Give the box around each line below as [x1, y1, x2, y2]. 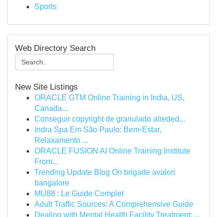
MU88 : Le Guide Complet [34, 189, 124, 198]
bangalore [34, 179, 69, 187]
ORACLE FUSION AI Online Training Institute [34, 147, 190, 155]
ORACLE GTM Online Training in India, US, [34, 93, 185, 102]
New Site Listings [15, 82, 78, 92]
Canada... [34, 104, 68, 112]
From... [34, 157, 58, 166]
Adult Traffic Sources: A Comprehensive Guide [34, 200, 193, 208]
